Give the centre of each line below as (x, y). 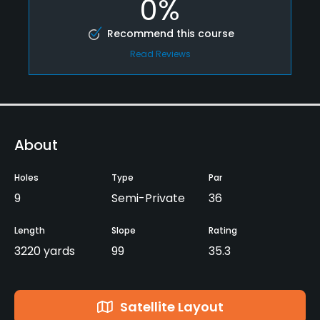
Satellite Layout (171, 306)
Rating (223, 230)
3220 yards (45, 251)
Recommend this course (170, 33)
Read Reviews (160, 54)
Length (30, 230)
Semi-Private (148, 198)
